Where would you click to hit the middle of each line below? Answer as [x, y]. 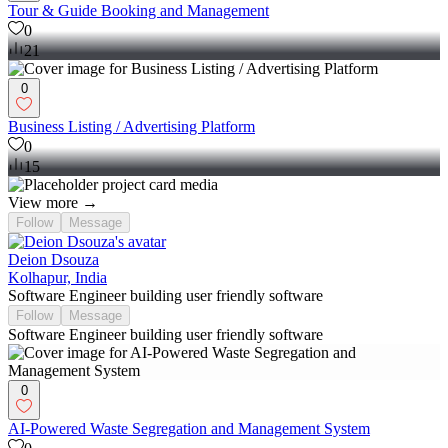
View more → [53, 203]
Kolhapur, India [57, 278]
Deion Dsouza [53, 260]
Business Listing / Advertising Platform [131, 127]
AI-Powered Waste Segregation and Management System [189, 429]
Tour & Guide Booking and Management [138, 11]
